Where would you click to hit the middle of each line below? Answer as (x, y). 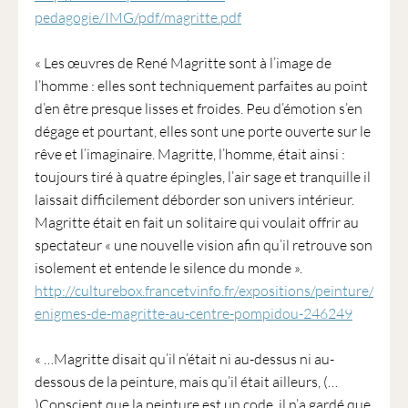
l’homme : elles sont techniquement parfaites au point (201, 86)
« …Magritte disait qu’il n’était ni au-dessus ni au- (184, 359)
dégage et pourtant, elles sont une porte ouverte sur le (202, 131)
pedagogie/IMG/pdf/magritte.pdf (138, 17)
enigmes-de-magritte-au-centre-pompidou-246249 (193, 313)
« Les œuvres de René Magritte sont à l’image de (183, 63)
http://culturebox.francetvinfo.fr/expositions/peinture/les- (215, 291)
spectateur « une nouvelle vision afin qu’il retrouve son (203, 245)
